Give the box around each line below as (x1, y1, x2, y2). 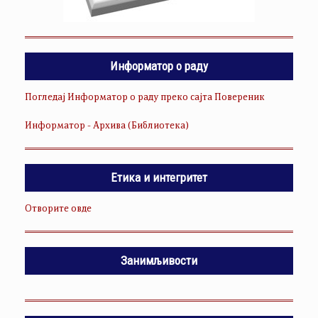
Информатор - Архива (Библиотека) (25, 121, 189, 132)
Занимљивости (121, 253, 197, 268)
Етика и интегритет (111, 170, 207, 185)
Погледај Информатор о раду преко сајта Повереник (25, 92, 265, 103)
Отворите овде (25, 204, 92, 215)
